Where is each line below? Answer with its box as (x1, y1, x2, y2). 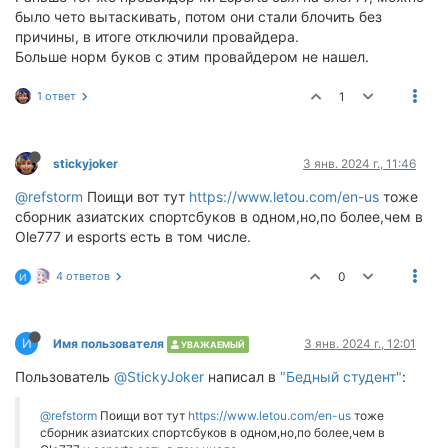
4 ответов (56, 269, 110, 283)
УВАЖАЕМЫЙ (179, 339, 245, 350)
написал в (204, 368, 280, 385)
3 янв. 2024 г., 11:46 (303, 156, 416, 171)
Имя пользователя (53, 336, 164, 351)
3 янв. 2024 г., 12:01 (304, 336, 416, 351)
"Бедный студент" (280, 368, 402, 385)
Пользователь (15, 368, 114, 385)
